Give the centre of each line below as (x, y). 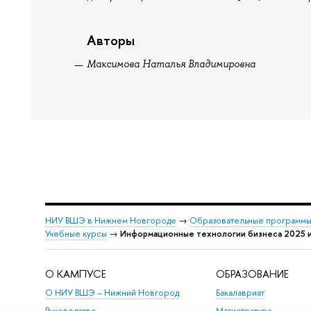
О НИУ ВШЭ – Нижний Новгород (112, 293)
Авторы (111, 40)
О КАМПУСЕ (75, 274)
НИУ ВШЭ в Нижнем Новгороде (110, 221)
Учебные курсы (76, 234)
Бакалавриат (241, 293)
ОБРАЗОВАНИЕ (253, 274)
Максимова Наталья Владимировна (171, 64)
